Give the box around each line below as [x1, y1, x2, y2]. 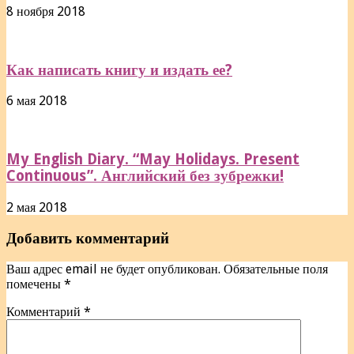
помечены [6, 277, 64, 292]
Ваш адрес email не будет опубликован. [6, 262, 220, 277]
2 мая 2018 [6, 199, 67, 215]
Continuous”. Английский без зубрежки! [6, 168, 284, 185]
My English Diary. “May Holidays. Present [6, 151, 299, 168]
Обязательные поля [224, 262, 328, 277]
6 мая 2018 [6, 93, 67, 109]
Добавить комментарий [6, 229, 169, 247]
